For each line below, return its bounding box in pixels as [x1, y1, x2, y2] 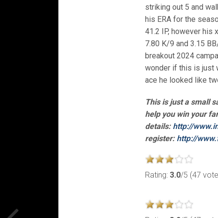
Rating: [145, 170, 170, 180]
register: [145, 134, 177, 144]
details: [145, 122, 173, 131]
